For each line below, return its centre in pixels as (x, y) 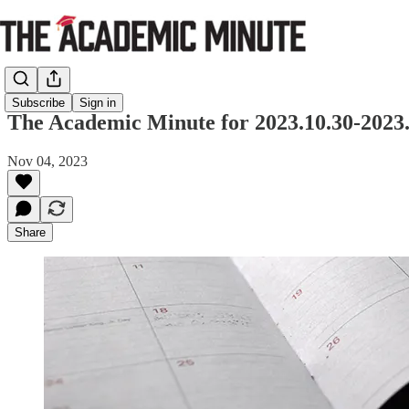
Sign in (98, 103)
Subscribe (38, 103)
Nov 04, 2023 (47, 161)
